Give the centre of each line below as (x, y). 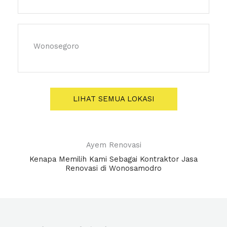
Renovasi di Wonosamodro (113, 168)
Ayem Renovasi (113, 145)
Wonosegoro (56, 46)
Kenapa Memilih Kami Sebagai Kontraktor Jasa (113, 159)
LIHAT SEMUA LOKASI (113, 99)
